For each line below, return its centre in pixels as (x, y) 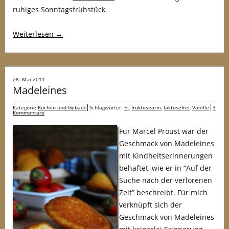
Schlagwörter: (107, 107)
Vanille (201, 107)
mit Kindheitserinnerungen (166, 156)
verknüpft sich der (151, 205)
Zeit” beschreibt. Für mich (163, 192)
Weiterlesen (34, 34)
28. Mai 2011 (29, 79)
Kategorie (25, 107)
